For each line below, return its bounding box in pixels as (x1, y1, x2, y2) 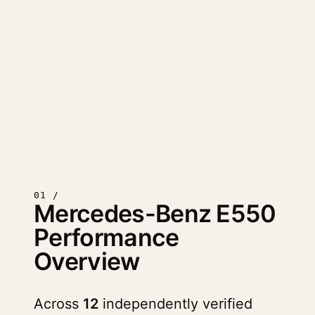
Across (34, 295, 83, 312)
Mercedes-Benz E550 (34, 199, 276, 228)
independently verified (98, 295, 252, 312)
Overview (34, 247, 140, 276)
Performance (34, 223, 179, 252)
